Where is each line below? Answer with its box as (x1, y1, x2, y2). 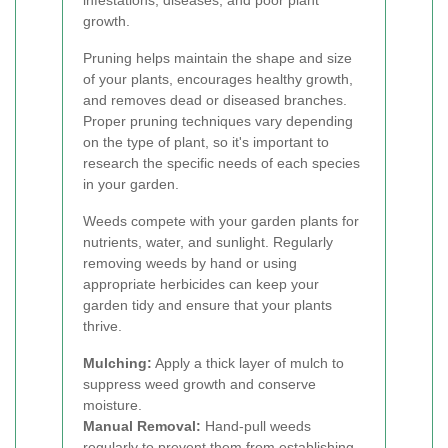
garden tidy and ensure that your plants (83, 297, 332, 313)
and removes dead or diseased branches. (83, 92, 347, 108)
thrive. (83, 318, 122, 334)
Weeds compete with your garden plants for (83, 213, 359, 229)
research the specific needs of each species (83, 155, 360, 171)
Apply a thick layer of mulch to (152, 355, 344, 371)
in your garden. (83, 176, 179, 192)
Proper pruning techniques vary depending (83, 113, 353, 129)
